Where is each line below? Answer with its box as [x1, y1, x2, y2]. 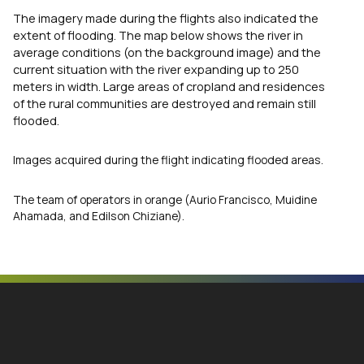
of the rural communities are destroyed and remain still [13, 95, 316, 112]
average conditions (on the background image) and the [13, 44, 321, 61]
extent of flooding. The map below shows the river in [13, 27, 303, 44]
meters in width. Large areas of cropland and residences [13, 78, 325, 95]
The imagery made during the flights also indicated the [13, 10, 318, 27]
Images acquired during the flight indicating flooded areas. [13, 151, 323, 167]
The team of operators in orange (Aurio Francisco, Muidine [13, 191, 317, 207]
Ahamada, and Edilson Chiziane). [13, 207, 184, 223]
